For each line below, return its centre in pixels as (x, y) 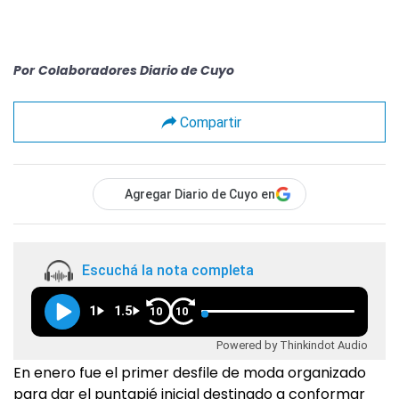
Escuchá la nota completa (168, 271)
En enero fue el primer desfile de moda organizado (190, 373)
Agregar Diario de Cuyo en (200, 194)
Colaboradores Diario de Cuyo (136, 70)
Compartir (210, 122)
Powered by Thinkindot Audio (292, 345)
